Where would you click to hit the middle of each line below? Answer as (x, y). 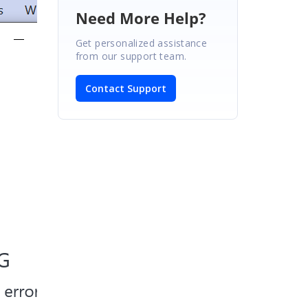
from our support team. (131, 56)
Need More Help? (141, 18)
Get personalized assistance (141, 43)
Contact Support (125, 88)
